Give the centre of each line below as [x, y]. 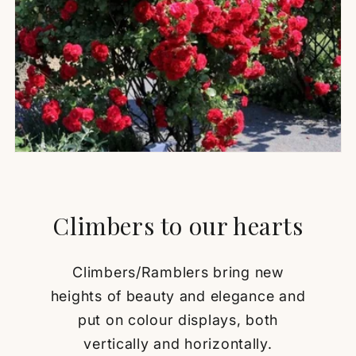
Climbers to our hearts [178, 226]
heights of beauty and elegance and [178, 296]
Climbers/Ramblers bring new [178, 273]
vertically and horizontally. [178, 344]
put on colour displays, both [178, 320]
